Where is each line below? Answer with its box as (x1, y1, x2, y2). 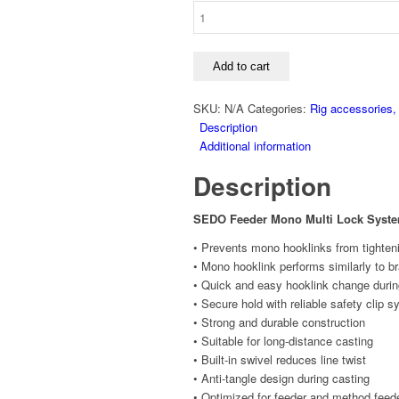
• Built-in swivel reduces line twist (193, 351, 366, 369)
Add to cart (213, 60, 270, 74)
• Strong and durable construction (193, 313, 365, 331)
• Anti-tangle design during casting (193, 370, 370, 387)
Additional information (199, 137, 311, 155)
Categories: (248, 100, 310, 118)
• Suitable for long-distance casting (193, 332, 373, 350)
